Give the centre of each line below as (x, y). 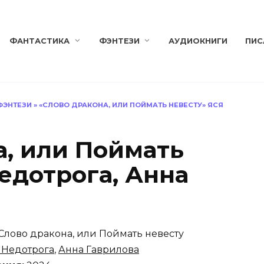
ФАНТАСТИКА (40, 41)
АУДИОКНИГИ (198, 41)
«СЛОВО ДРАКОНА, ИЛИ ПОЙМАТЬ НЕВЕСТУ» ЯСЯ (131, 105)
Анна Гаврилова (99, 250)
